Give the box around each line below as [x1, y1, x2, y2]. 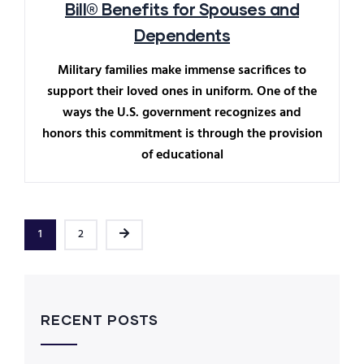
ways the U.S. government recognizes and [63, 102, 301, 123]
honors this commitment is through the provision [41, 123, 323, 145]
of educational [141, 144, 223, 166]
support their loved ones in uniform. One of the [47, 80, 317, 102]
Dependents [134, 24, 230, 45]
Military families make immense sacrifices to [58, 59, 306, 81]
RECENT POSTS [41, 310, 158, 328]
